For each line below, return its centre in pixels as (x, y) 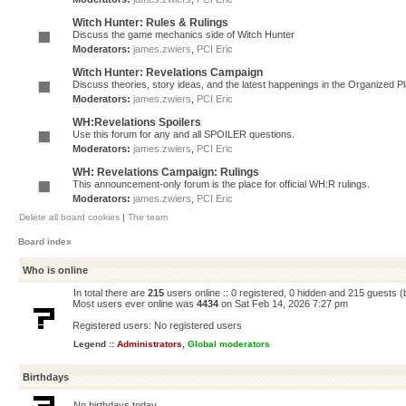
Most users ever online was (135, 304)
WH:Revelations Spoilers (137, 122)
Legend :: (95, 344)
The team (148, 217)
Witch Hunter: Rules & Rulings (150, 23)
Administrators (150, 344)
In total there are (111, 293)
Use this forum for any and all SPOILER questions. (184, 134)
